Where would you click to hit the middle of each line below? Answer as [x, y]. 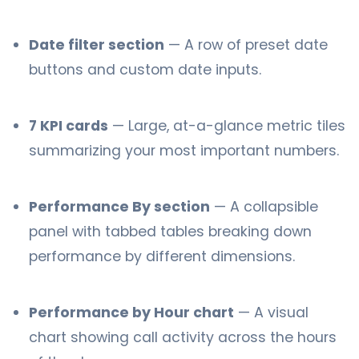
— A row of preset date [246, 45]
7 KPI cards [69, 126]
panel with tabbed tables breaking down [170, 232]
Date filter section [97, 45]
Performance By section [119, 207]
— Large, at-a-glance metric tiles [227, 126]
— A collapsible [264, 207]
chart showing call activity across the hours [183, 337]
